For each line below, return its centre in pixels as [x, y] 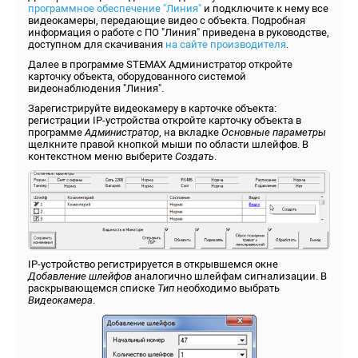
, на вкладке [190, 132]
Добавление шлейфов [80, 276]
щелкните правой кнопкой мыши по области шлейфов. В [168, 144]
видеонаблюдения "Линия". [96, 88]
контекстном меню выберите [101, 156]
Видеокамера [60, 300]
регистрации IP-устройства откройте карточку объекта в [165, 120]
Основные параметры [274, 132]
